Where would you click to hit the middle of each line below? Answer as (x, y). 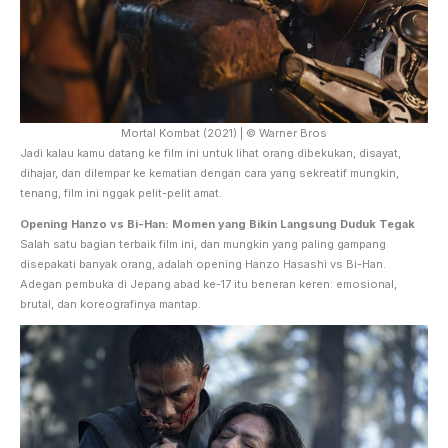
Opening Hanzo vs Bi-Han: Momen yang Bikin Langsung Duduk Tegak (217, 223)
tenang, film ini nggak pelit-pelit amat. (121, 192)
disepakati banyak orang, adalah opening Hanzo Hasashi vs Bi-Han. (203, 263)
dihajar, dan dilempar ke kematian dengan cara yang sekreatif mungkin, (209, 172)
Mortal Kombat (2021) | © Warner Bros (224, 132)
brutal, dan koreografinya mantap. (110, 303)
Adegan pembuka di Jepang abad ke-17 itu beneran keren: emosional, (208, 283)
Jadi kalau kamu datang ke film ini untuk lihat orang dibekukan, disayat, (210, 152)
